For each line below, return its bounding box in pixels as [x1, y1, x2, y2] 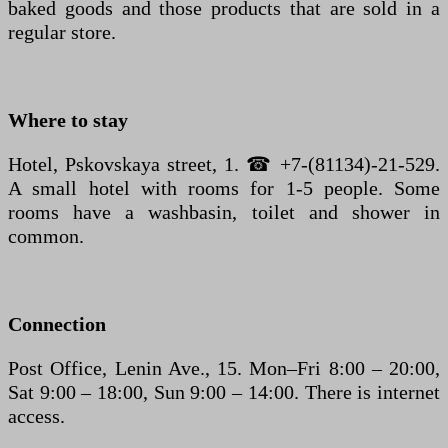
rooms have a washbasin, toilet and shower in [8, 200, 440, 223]
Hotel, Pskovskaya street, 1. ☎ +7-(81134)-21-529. [8, 152, 440, 175]
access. [8, 404, 65, 427]
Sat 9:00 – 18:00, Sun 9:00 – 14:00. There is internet [8, 380, 440, 403]
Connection [8, 312, 106, 335]
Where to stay [8, 108, 128, 131]
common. [8, 224, 84, 247]
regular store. [8, 20, 116, 43]
